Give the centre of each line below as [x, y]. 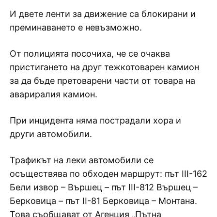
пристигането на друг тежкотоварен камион [104, 67]
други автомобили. [51, 134]
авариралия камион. [54, 94]
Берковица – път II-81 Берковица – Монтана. [103, 201]
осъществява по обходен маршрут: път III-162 [108, 173]
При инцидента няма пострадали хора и [95, 120]
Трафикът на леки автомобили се [82, 160]
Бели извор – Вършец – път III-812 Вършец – [104, 187]
